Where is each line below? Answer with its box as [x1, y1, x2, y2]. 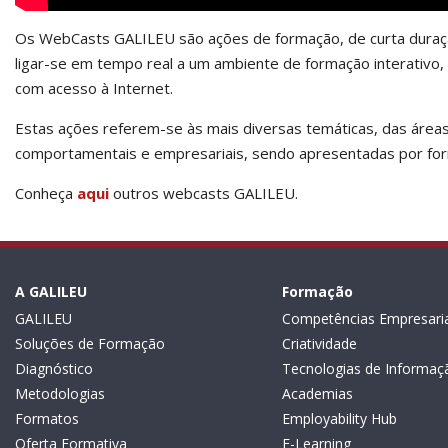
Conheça [15, 183, 77, 204]
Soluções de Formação [15, 334, 165, 354]
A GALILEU [15, 282, 87, 302]
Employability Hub [281, 409, 397, 429]
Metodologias [15, 384, 105, 404]
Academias [281, 384, 353, 404]
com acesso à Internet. [15, 78, 173, 99]
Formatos [15, 409, 79, 429]
